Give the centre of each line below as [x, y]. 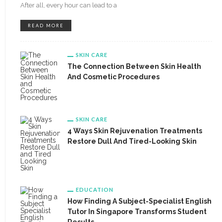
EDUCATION [95, 190]
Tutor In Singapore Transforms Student [137, 212]
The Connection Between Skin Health [134, 66]
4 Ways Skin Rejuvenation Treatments [135, 131]
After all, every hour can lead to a [69, 5]
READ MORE [46, 26]
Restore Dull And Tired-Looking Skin [132, 141]
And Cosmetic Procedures [113, 77]
